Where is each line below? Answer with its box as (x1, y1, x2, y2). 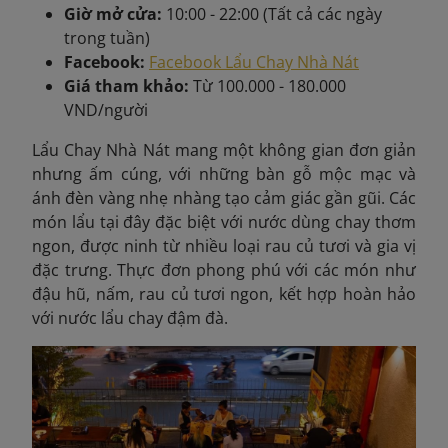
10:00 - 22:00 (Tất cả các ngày (166, 3, 382, 25)
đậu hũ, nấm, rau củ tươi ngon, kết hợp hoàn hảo (32, 283, 416, 305)
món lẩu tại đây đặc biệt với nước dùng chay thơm (32, 211, 416, 233)
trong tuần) (64, 27, 150, 49)
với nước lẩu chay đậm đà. (32, 307, 228, 329)
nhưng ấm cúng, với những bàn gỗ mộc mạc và (32, 163, 416, 185)
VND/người (64, 99, 148, 121)
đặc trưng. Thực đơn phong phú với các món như (32, 259, 416, 281)
